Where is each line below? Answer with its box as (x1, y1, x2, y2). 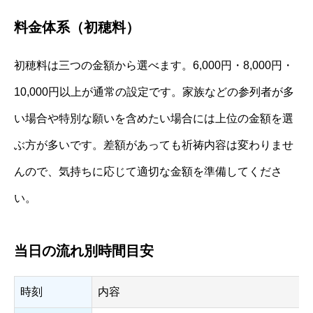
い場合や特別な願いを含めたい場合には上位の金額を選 (14, 112, 293, 125)
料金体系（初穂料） (14, 20, 140, 36)
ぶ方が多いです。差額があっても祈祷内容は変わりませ (14, 139, 293, 152)
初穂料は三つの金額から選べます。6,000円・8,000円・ (14, 59, 293, 72)
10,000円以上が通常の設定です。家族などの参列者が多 (14, 86, 294, 99)
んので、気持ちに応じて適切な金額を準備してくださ (14, 166, 282, 178)
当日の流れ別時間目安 (14, 243, 154, 259)
